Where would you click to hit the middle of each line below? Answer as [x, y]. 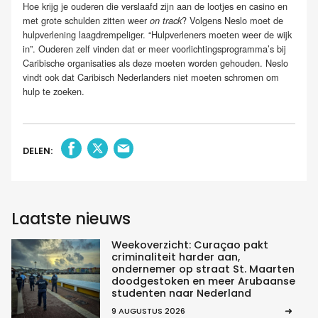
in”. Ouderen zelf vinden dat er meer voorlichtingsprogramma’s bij [154, 49]
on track [166, 21]
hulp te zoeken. [54, 92]
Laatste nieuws [71, 219]
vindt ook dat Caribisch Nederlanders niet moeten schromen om [151, 77]
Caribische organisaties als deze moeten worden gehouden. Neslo [155, 63]
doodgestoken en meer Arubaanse [203, 281]
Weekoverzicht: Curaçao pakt [190, 245]
